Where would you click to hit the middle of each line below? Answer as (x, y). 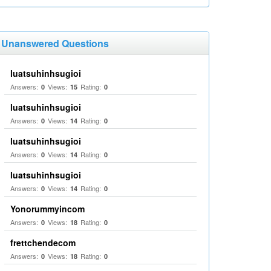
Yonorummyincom (47, 209)
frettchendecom (43, 243)
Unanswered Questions (55, 43)
